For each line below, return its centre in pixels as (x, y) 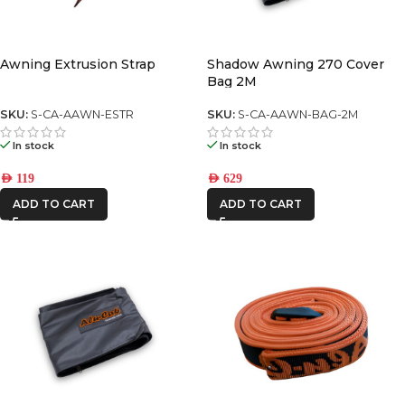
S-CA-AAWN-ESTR (82, 115)
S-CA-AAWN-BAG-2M (298, 115)
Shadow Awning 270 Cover (296, 64)
